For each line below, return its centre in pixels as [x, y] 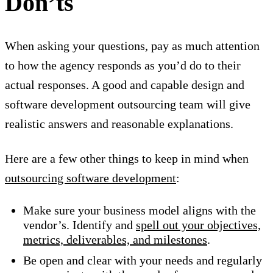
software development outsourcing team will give [128, 105]
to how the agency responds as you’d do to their [123, 66]
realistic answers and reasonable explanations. [119, 124]
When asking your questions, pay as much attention [132, 46]
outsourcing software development [90, 178]
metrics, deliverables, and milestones [115, 240]
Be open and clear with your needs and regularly [143, 261]
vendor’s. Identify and [80, 225]
